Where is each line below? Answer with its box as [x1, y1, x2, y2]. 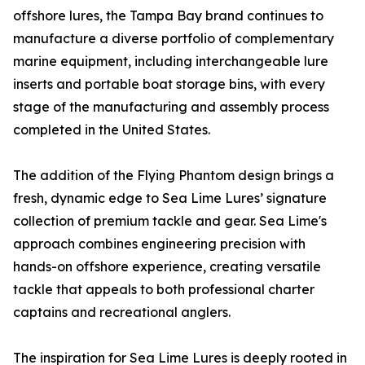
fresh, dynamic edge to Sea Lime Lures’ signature [13, 190, 327, 207]
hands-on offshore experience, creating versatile [13, 258, 321, 275]
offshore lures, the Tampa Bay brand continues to [13, 7, 323, 24]
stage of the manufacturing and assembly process [13, 99, 329, 116]
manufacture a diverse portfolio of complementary [13, 30, 334, 47]
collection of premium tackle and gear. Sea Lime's [13, 213, 327, 230]
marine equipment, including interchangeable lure [13, 53, 328, 70]
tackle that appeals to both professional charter [13, 281, 314, 298]
